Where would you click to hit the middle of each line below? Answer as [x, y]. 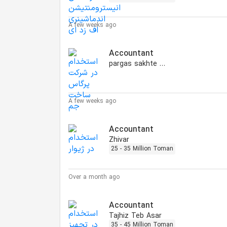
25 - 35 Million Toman [142, 149]
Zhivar [119, 140]
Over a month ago [94, 177]
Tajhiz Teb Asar [135, 216]
